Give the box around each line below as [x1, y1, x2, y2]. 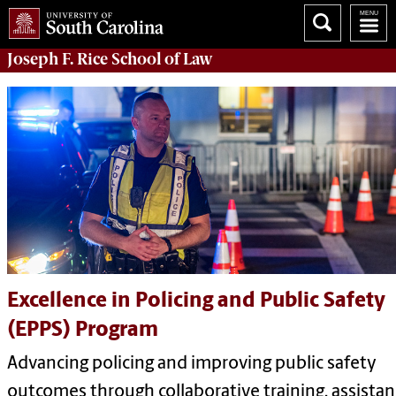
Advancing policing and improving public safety [7, 354, 377, 373]
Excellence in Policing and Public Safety [7, 290, 385, 312]
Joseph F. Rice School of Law [7, 49, 213, 69]
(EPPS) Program [7, 319, 158, 341]
